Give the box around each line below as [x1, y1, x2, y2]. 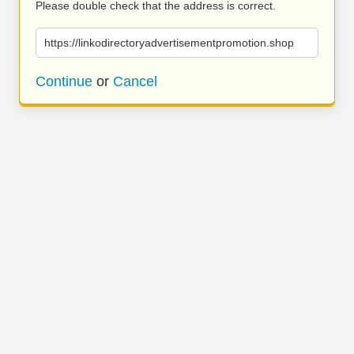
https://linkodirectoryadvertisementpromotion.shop [44, 36, 294, 49]
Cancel [113, 73, 157, 89]
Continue [36, 73, 92, 89]
